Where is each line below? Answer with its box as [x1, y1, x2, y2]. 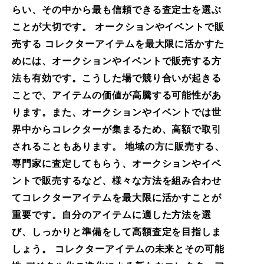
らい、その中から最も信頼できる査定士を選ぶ [12, 4, 222, 15]
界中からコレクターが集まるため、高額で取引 [12, 124, 222, 134]
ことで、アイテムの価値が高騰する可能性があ [12, 90, 222, 100]
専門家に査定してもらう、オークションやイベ [12, 158, 222, 169]
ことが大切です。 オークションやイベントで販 [12, 21, 225, 32]
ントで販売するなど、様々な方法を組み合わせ [12, 175, 222, 186]
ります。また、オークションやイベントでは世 [12, 107, 222, 117]
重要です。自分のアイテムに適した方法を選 [12, 209, 212, 220]
